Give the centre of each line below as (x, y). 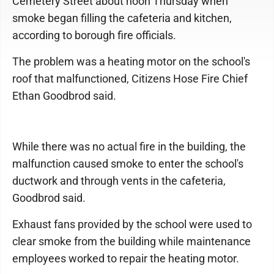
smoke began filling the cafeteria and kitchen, (122, 18)
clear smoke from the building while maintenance (131, 241)
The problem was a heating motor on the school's (131, 61)
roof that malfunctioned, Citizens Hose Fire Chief (130, 79)
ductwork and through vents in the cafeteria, (119, 181)
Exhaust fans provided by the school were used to (132, 224)
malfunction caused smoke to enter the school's (128, 164)
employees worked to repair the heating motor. (126, 258)
